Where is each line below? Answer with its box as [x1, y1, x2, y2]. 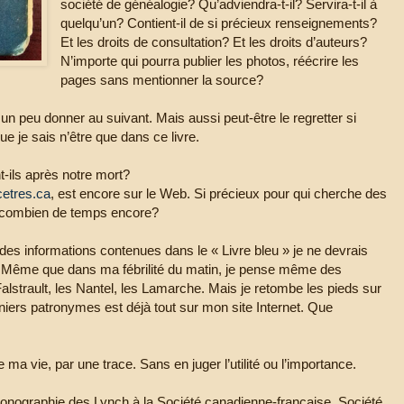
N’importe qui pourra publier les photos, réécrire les [60, 52, 360, 69]
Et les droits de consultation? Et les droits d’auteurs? [60, 33, 368, 50]
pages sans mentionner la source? [60, 71, 264, 87]
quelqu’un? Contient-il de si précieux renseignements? [60, 14, 378, 31]
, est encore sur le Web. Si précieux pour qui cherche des [50, 185, 387, 201]
